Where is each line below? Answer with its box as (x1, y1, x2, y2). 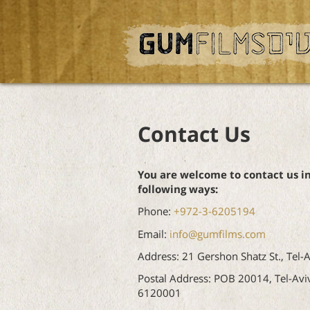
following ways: (137, 183, 218, 197)
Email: (137, 228, 170, 241)
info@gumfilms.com (169, 228, 266, 241)
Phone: (137, 206, 174, 219)
